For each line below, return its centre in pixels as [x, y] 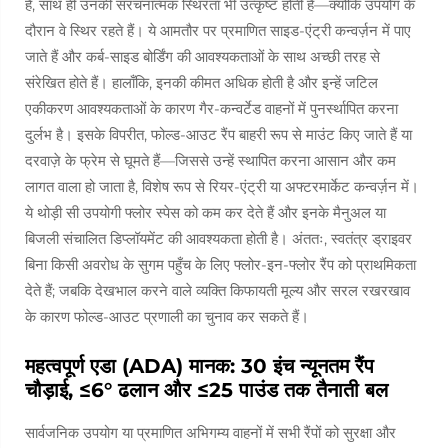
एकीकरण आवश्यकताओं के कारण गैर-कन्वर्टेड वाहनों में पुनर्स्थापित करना [211, 108]
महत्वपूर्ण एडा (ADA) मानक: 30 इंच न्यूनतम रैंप [199, 366]
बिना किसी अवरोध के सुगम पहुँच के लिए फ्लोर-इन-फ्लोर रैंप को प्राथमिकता [220, 264]
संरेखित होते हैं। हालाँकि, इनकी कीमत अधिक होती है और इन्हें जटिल [201, 82]
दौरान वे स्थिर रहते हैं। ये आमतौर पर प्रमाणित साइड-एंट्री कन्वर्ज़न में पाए [218, 30]
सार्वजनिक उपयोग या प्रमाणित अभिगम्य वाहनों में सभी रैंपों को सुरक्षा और [210, 432]
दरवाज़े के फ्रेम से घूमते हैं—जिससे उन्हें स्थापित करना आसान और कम [210, 160]
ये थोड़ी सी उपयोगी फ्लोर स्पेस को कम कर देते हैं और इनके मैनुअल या [205, 212]
